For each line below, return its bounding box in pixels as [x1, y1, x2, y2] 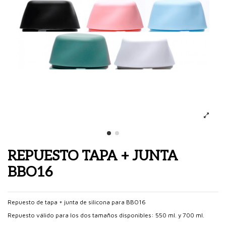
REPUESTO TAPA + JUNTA [8, 148, 178, 165]
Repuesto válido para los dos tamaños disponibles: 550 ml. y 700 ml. [8, 211, 204, 219]
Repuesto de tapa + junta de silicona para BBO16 [8, 198, 146, 206]
